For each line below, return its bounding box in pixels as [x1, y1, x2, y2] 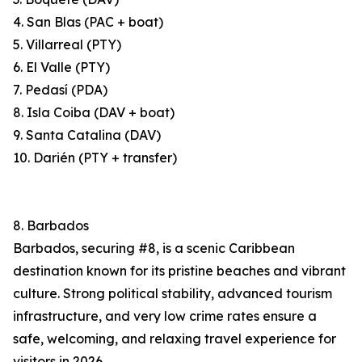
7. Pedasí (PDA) [13, 82, 107, 99]
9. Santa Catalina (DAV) [13, 127, 161, 144]
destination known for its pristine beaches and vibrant [13, 263, 346, 280]
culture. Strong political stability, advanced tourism [13, 285, 332, 302]
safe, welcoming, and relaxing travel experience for [13, 330, 336, 347]
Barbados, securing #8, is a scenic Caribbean [13, 240, 295, 257]
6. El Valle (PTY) [13, 59, 110, 76]
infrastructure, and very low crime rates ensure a [13, 308, 317, 325]
